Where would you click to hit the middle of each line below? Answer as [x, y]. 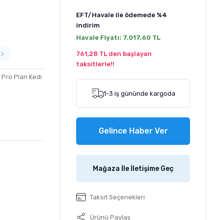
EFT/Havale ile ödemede [116, 15]
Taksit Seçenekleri [117, 197]
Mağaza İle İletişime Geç [133, 168]
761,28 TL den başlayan [114, 54]
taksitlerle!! [95, 64]
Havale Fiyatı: [99, 38]
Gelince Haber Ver [133, 131]
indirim [88, 25]
